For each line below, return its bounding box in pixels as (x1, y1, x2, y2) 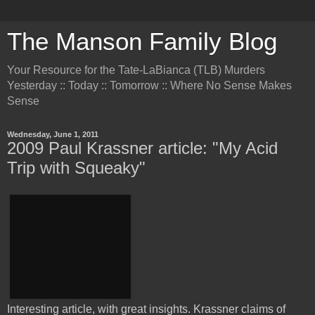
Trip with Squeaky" (7, 158, 146, 177)
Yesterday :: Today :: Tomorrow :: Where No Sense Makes (7, 79, 292, 91)
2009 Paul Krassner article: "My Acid (7, 139, 278, 157)
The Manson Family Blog (7, 28, 277, 55)
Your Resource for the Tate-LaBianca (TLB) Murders (7, 64, 265, 76)
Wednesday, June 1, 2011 (7, 130, 98, 139)
